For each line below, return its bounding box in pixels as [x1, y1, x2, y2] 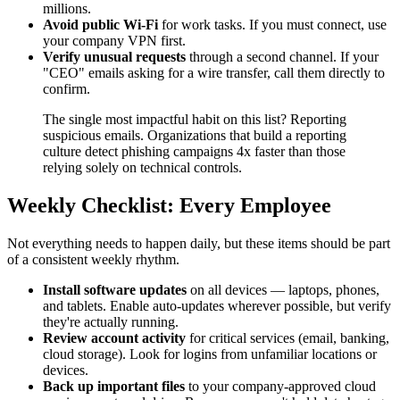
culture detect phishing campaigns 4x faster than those [43, 143, 346, 159]
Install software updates [43, 281, 187, 297]
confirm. [43, 80, 90, 96]
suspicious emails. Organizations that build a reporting [43, 127, 346, 143]
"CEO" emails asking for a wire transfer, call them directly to [43, 64, 385, 80]
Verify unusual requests [43, 48, 186, 64]
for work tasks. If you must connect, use [158, 16, 387, 32]
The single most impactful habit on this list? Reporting [43, 111, 346, 127]
